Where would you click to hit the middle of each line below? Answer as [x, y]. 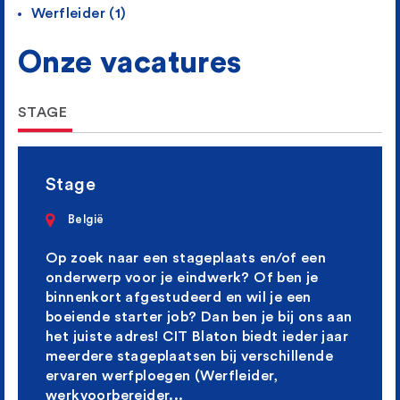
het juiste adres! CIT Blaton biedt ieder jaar [197, 337]
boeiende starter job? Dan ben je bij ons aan [199, 317]
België [86, 220]
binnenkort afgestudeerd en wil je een [179, 298]
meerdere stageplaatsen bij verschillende [189, 357]
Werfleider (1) [79, 14]
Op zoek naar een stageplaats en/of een [186, 258]
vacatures [171, 63]
